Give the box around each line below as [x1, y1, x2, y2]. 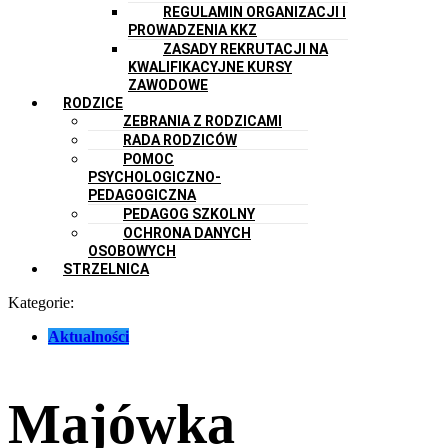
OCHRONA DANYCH [123, 224, 251, 241]
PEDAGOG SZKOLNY [123, 205, 255, 222]
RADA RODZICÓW [123, 131, 237, 148]
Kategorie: [8, 293, 74, 311]
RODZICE [63, 94, 123, 111]
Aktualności [48, 327, 129, 345]
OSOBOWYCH [88, 242, 176, 259]
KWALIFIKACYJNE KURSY [128, 58, 292, 75]
